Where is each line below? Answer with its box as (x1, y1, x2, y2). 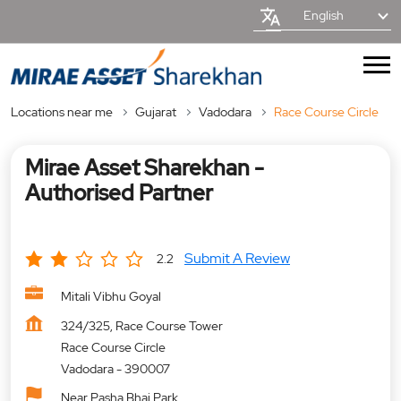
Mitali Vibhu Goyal (61, 287, 161, 304)
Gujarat (135, 103, 176, 120)
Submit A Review (184, 248, 290, 268)
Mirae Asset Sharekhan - (25, 153, 264, 182)
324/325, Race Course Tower (61, 317, 223, 334)
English (303, 7, 344, 23)
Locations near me (11, 103, 113, 120)
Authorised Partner (25, 178, 213, 207)
